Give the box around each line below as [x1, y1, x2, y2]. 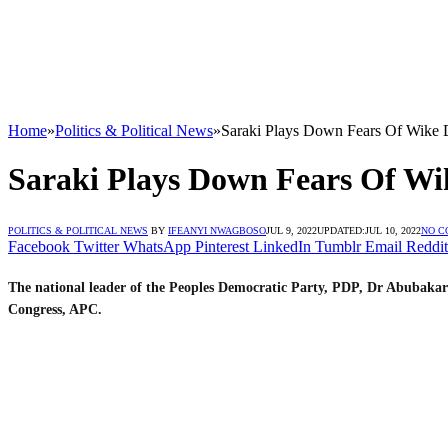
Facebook [8, 237, 70, 255]
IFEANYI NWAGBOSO [168, 224, 266, 236]
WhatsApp [123, 237, 191, 255]
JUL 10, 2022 [365, 224, 421, 236]
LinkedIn [253, 237, 311, 255]
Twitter [74, 237, 119, 255]
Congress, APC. [8, 301, 102, 317]
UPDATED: [317, 224, 365, 236]
